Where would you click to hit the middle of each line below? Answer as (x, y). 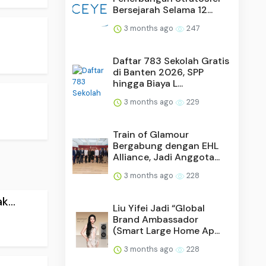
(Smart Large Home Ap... (167, 230)
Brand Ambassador (156, 219)
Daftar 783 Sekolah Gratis (171, 61)
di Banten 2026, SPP (159, 72)
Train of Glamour (151, 134)
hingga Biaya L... (148, 83)
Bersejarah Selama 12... (163, 9)
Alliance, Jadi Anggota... (167, 157)
